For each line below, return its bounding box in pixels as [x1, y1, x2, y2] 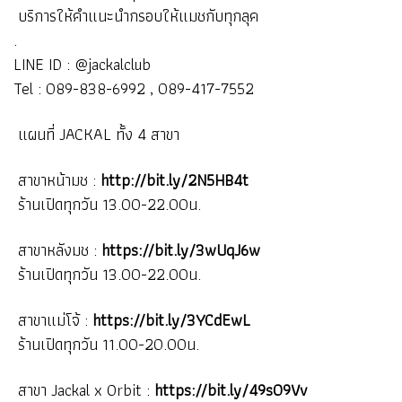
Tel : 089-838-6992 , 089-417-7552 [13, 74, 254, 101]
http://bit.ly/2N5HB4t [100, 166, 249, 193]
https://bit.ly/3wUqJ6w [101, 236, 260, 263]
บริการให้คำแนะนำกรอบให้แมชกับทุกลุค [13, 2, 258, 29]
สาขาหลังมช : [13, 236, 101, 263]
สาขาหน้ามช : [13, 166, 100, 193]
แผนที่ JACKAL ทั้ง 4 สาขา [13, 120, 184, 147]
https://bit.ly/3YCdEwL [92, 306, 250, 333]
